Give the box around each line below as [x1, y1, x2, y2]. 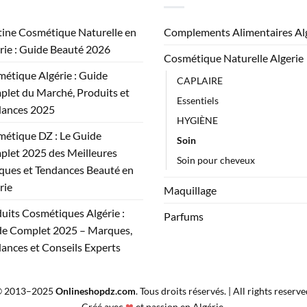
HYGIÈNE [177, 114, 218, 127]
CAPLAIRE [177, 75, 223, 87]
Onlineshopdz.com [55, 285, 136, 297]
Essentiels [177, 95, 219, 107]
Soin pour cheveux [177, 154, 255, 167]
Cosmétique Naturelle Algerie [164, 51, 304, 65]
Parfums [164, 210, 204, 223]
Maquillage [164, 184, 217, 197]
